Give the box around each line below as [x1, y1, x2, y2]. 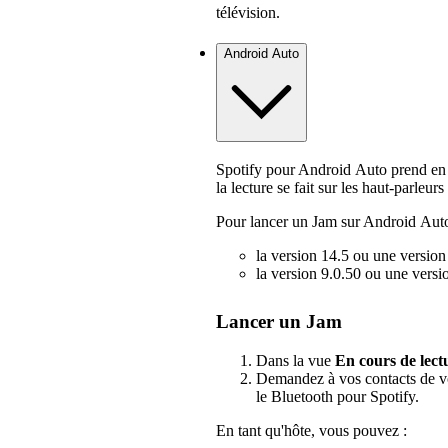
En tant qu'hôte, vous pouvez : [216, 421, 407, 439]
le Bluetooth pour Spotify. [256, 387, 419, 405]
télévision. [216, 4, 280, 22]
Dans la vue [256, 351, 335, 369]
